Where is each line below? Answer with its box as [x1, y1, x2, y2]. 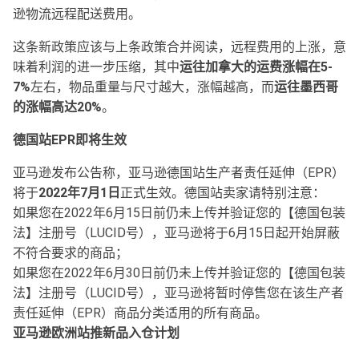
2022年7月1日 [38, 185, 120, 200]
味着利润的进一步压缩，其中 [13, 59, 179, 75]
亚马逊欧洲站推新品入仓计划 [13, 325, 179, 341]
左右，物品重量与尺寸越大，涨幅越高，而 [30, 79, 274, 95]
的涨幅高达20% [13, 99, 102, 115]
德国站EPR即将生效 [13, 132, 127, 147]
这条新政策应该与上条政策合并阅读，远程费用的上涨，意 [13, 39, 346, 54]
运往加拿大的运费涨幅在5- [179, 59, 333, 75]
